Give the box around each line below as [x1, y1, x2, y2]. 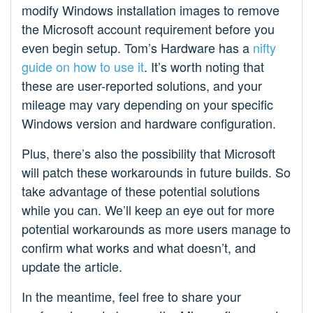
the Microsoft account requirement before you [22, 19, 275, 38]
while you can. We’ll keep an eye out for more [22, 200, 275, 219]
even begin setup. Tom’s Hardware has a [22, 38, 253, 57]
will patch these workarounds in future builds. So [22, 162, 291, 181]
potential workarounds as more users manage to [22, 219, 291, 238]
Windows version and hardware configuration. [22, 113, 276, 132]
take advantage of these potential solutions [22, 181, 260, 200]
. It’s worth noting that [144, 57, 264, 75]
